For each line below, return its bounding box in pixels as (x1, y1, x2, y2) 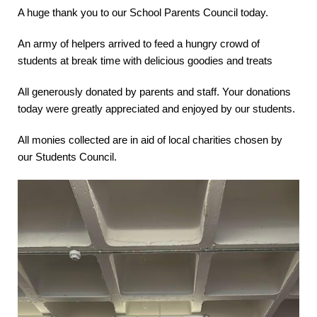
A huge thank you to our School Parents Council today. (18, 6, 268, 18)
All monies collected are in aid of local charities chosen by (18, 133, 282, 146)
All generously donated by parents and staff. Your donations (18, 85, 291, 98)
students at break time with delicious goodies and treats (18, 54, 272, 67)
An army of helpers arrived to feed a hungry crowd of (18, 37, 260, 50)
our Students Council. (18, 150, 117, 163)
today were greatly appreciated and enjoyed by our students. (18, 102, 295, 115)
